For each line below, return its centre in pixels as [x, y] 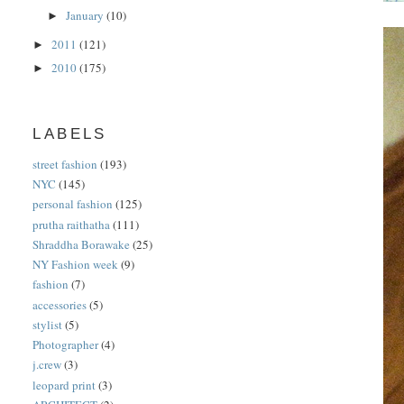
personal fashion [73, 204]
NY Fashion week [76, 265]
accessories [60, 304]
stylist [48, 324]
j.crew [47, 365]
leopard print [64, 385]
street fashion [65, 164]
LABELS [70, 134]
